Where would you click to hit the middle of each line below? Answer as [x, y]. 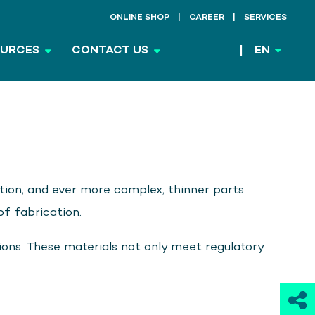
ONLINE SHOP [140, 18]
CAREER [207, 18]
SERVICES [265, 18]
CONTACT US [110, 51]
